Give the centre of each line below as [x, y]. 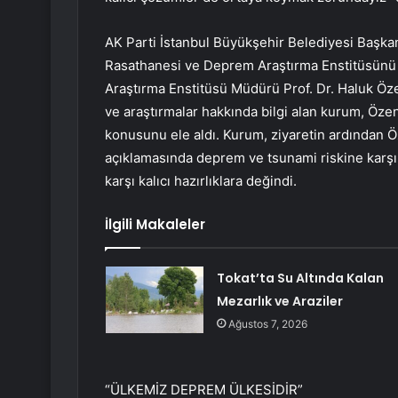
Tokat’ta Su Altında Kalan [300, 279]
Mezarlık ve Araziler [279, 302]
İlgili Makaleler [155, 225]
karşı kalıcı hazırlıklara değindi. [201, 181]
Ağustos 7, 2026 [267, 324]
